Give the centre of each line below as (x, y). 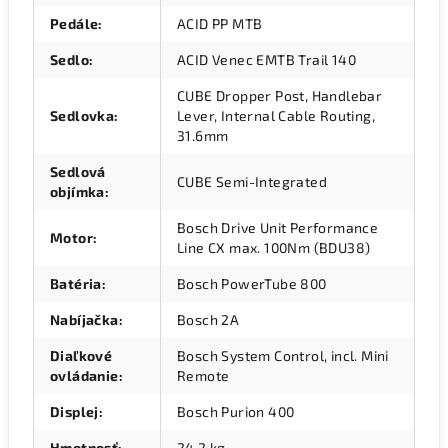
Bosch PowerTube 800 (252, 283)
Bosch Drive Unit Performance (278, 227)
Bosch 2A (208, 319)
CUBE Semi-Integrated (252, 181)
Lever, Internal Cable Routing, (276, 115)
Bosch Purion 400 (236, 411)
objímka (77, 191)
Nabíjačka (84, 319)
